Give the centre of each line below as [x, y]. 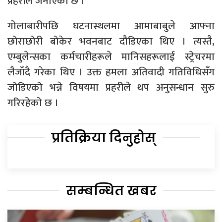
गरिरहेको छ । [33, 103]
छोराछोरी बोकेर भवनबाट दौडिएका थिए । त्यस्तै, [111, 41]
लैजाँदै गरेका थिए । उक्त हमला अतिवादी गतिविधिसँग [111, 72]
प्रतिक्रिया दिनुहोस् [104, 138]
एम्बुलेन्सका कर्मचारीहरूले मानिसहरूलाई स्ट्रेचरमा [111, 56]
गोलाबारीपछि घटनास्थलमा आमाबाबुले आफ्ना [111, 26]
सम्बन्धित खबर [111, 191]
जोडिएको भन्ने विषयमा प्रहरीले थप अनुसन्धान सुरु [111, 87]
